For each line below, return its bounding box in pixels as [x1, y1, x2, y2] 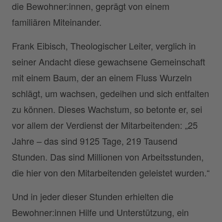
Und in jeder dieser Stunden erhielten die [12, 190, 173, 203]
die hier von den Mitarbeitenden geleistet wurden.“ [12, 166, 210, 179]
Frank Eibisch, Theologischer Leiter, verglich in [12, 39, 196, 53]
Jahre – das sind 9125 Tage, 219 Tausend [12, 134, 177, 148]
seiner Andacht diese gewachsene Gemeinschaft [12, 55, 205, 68]
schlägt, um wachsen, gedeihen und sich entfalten [12, 87, 209, 100]
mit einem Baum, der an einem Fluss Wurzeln [12, 71, 192, 84]
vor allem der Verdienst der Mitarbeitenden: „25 [12, 118, 198, 132]
